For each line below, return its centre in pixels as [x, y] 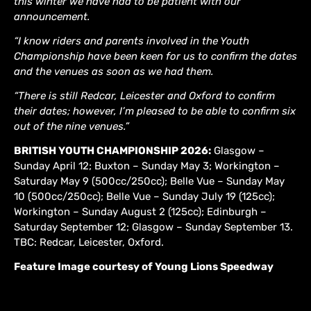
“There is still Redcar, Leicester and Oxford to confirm [144, 96]
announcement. [52, 17]
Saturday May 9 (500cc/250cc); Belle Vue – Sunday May [149, 182]
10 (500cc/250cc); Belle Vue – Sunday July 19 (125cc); [144, 197]
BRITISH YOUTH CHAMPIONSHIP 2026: [112, 151]
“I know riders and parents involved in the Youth [132, 41]
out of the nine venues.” [72, 127]
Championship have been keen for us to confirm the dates [155, 57]
